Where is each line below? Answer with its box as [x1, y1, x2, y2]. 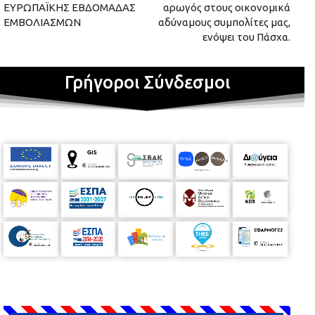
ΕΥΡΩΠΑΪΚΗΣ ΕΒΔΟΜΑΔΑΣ [4, 1, 136, 14]
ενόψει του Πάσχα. [202, 31, 290, 44]
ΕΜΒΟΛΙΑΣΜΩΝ [4, 16, 81, 29]
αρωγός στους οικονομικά [162, 1, 290, 14]
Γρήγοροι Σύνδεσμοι [64, 72, 230, 93]
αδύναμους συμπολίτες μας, [157, 16, 290, 29]
